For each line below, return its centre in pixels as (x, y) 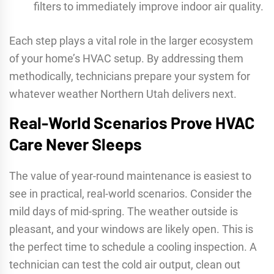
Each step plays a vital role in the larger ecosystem (131, 41)
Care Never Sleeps (76, 144)
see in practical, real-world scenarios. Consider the (131, 194)
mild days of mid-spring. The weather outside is (124, 212)
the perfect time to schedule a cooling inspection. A (133, 247)
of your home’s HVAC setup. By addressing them (126, 59)
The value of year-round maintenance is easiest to (130, 176)
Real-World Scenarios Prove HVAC (132, 123)
